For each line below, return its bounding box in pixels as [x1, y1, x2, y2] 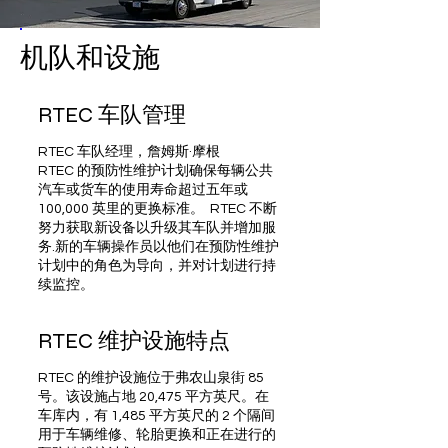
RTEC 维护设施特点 [38, 328, 230, 354]
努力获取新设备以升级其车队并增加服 [38, 221, 276, 235]
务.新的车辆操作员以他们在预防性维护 [38, 240, 279, 254]
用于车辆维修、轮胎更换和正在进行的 [38, 428, 276, 442]
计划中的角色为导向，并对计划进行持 [38, 259, 276, 273]
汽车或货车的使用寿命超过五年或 [38, 183, 248, 197]
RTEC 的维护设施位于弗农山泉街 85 [38, 371, 264, 385]
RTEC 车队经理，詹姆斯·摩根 [38, 145, 220, 159]
